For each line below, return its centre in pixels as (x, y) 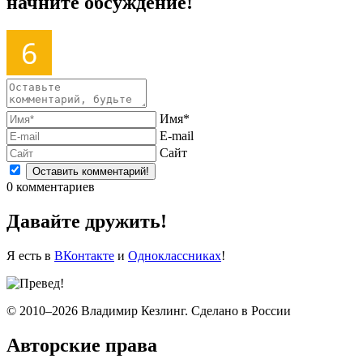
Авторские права (82, 346)
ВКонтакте (84, 256)
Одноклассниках (175, 256)
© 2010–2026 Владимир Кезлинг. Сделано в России (149, 311)
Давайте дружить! (87, 222)
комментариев (54, 187)
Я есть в (30, 256)
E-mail (177, 136)
